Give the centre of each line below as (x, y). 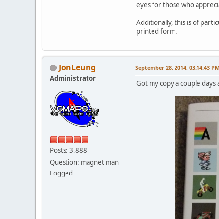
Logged (61, 173)
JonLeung (77, 67)
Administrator (73, 78)
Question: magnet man (84, 162)
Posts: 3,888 (68, 150)
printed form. (157, 31)
